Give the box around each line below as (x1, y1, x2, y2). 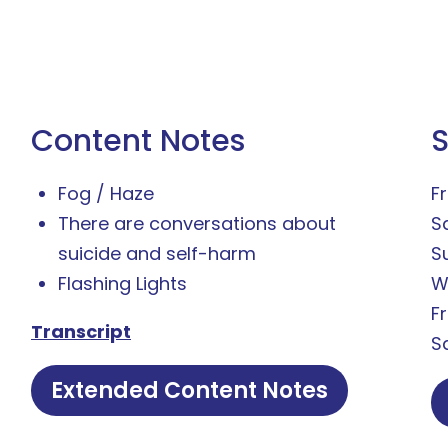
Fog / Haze (58, 181, 154, 206)
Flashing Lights (58, 271, 187, 296)
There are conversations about (58, 211, 336, 236)
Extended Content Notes (51, 375, 328, 406)
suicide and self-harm (58, 241, 256, 266)
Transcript (31, 319, 131, 344)
